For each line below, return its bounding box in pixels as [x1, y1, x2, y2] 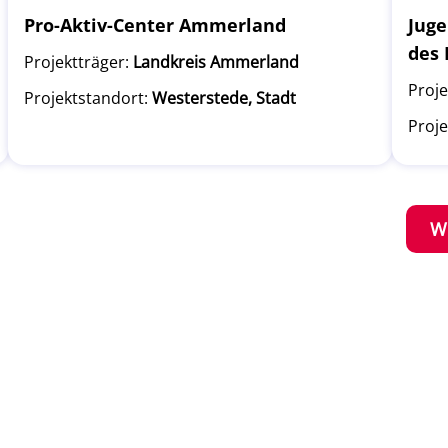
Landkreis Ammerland [133, 51, 299, 73]
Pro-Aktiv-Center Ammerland [24, 13, 286, 37]
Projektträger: [24, 51, 129, 73]
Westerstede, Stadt [152, 87, 296, 109]
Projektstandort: [24, 87, 148, 109]
